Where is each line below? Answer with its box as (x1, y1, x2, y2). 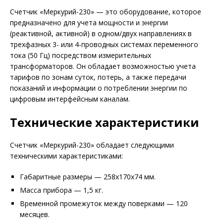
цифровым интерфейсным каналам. (10, 94, 130, 104)
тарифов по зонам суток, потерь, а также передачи (10, 72, 186, 82)
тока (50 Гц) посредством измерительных (10, 51, 151, 60)
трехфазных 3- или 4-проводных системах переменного (10, 40, 198, 49)
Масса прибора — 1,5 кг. (20, 185, 103, 195)
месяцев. (20, 210, 50, 219)
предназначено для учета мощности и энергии (10, 18, 168, 27)
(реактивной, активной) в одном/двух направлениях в (10, 29, 192, 38)
